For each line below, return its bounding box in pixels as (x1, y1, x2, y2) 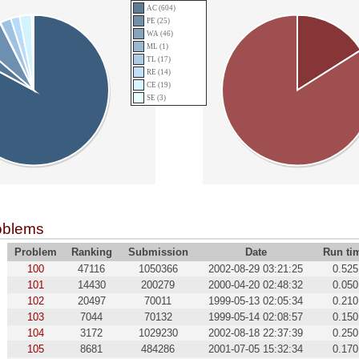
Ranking (71, 246, 112, 259)
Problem (14, 246, 57, 259)
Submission (127, 246, 188, 259)
